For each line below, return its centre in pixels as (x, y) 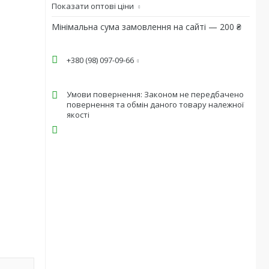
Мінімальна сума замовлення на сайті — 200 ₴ (147, 27)
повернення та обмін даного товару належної (155, 104)
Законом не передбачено (194, 94)
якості (78, 115)
